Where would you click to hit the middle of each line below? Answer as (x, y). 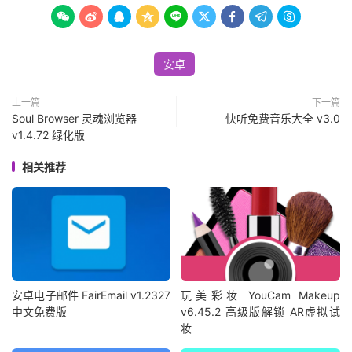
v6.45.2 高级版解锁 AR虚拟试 (260, 312)
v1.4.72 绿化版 (48, 134)
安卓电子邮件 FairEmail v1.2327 (92, 295)
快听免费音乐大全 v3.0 (283, 118)
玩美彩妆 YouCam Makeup (260, 295)
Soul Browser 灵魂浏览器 (74, 118)
